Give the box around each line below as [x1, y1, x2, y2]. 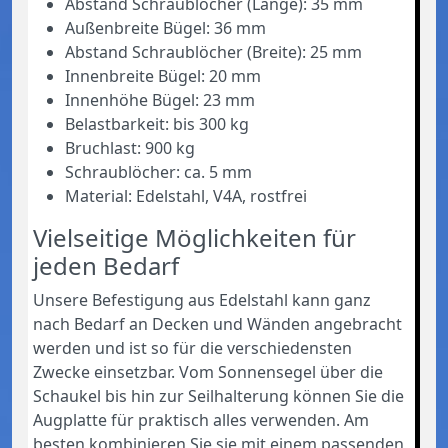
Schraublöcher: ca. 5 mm [65, 160, 252, 183]
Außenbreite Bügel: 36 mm [65, 16, 266, 39]
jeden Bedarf [33, 248, 179, 282]
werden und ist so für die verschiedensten [33, 336, 352, 359]
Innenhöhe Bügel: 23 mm [65, 88, 255, 111]
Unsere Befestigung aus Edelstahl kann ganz [33, 288, 371, 311]
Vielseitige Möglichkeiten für [33, 220, 356, 254]
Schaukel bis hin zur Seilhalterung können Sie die [33, 384, 404, 407]
